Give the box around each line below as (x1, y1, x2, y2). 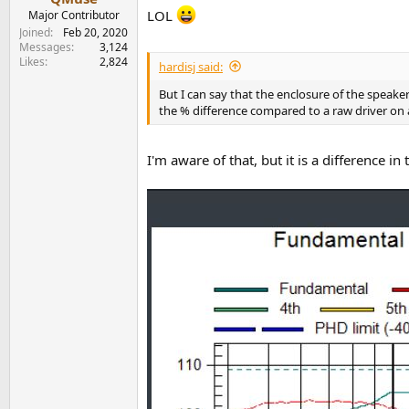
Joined (19, 25, 50, 41)
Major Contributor (27, 7, 120, 24)
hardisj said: (159, 58, 223, 75)
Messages (19, 39, 71, 56)
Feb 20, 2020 (63, 25, 128, 41)
